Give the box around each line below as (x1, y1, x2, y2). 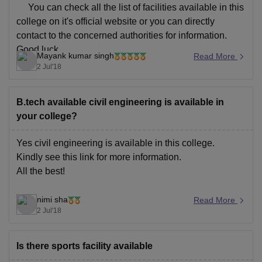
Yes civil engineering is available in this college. (16, 137, 215, 148)
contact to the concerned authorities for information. (16, 30, 227, 40)
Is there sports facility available (16, 240, 153, 251)
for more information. (96, 151, 181, 162)
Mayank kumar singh (37, 50, 114, 60)
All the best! (16, 166, 65, 176)
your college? (16, 111, 77, 121)
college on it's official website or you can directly (16, 16, 215, 26)
